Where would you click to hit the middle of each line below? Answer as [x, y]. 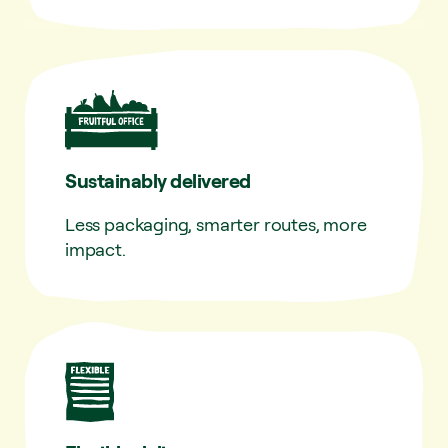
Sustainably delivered [158, 180]
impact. [95, 248]
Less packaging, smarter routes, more [216, 223]
